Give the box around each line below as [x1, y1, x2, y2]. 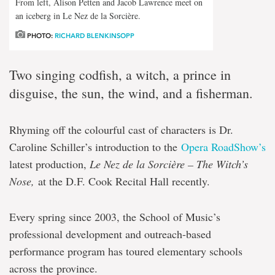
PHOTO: [25, 31, 55, 40]
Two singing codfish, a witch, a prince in [9, 65, 231, 83]
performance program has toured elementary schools [9, 243, 242, 258]
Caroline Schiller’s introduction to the [9, 139, 181, 154]
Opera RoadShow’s [181, 139, 266, 154]
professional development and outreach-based [9, 226, 211, 241]
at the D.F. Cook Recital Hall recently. [34, 173, 210, 188]
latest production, [9, 156, 90, 171]
